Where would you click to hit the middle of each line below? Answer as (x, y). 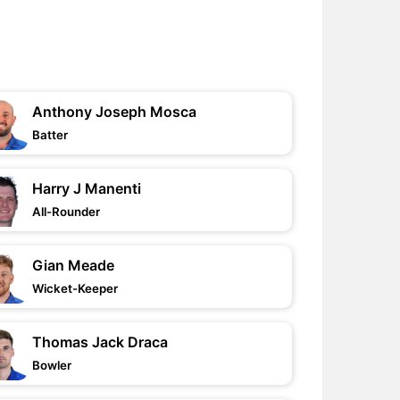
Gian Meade (74, 265)
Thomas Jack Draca (100, 342)
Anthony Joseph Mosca (115, 112)
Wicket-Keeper (75, 288)
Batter (50, 135)
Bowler (52, 365)
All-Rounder (67, 212)
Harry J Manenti (87, 188)
